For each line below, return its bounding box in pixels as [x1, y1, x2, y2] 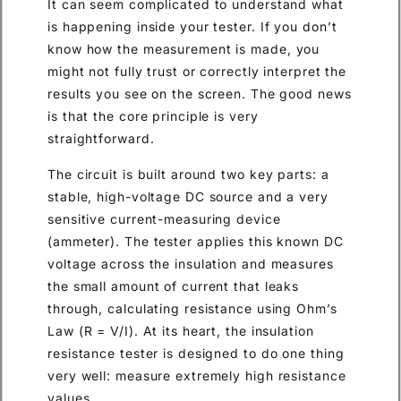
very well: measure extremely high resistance [47, 367, 346, 383]
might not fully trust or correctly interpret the [47, 64, 347, 80]
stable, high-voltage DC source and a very [47, 188, 328, 204]
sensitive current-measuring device [47, 210, 281, 226]
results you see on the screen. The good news [47, 86, 352, 102]
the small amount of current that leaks [47, 277, 300, 294]
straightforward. [47, 131, 155, 147]
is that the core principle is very [47, 108, 259, 124]
